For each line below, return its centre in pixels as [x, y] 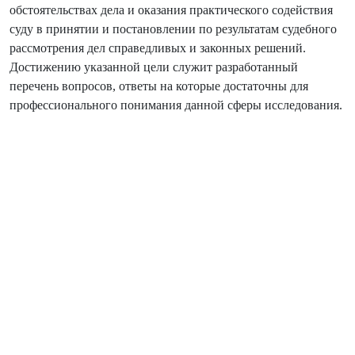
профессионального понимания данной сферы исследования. [176, 105]
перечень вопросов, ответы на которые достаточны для [159, 86]
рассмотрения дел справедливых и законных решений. [158, 48]
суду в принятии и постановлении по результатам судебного [173, 29]
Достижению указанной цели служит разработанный [154, 67]
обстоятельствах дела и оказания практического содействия [171, 10]
